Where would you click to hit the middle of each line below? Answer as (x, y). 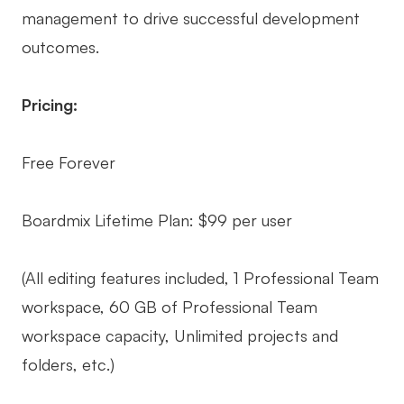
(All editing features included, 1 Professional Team (200, 278)
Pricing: (50, 105)
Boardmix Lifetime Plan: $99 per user (157, 220)
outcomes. (60, 47)
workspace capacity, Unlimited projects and (180, 336)
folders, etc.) (68, 365)
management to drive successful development (191, 18)
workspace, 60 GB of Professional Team (170, 307)
